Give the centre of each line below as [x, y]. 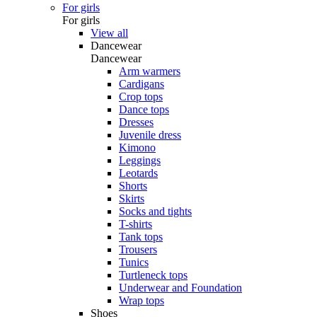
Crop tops [141, 97]
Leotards [138, 173]
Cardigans [142, 84]
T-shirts [136, 224]
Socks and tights [155, 211]
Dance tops [144, 109]
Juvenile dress [150, 135]
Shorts [133, 186]
